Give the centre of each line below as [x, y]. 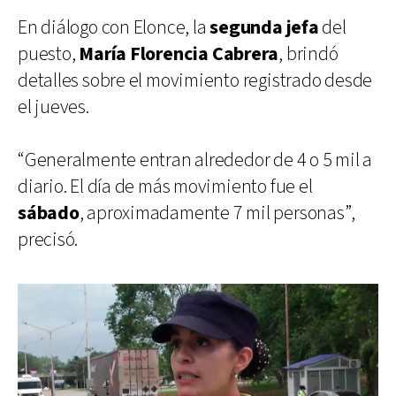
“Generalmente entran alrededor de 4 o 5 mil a [195, 160]
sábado [49, 213]
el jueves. [53, 107]
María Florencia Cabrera [179, 54]
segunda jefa [264, 27]
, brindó [308, 54]
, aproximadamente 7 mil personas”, [217, 213]
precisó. [48, 240]
